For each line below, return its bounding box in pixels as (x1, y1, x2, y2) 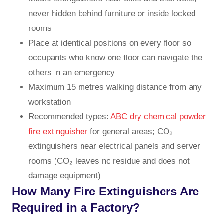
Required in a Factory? (12, 200, 140, 214)
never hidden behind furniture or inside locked (28, 8, 195, 18)
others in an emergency (28, 67, 115, 77)
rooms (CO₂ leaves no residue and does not (28, 156, 190, 165)
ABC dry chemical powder (110, 111, 206, 121)
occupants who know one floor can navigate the (28, 53, 202, 62)
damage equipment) (28, 170, 101, 180)
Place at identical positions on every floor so (28, 38, 191, 48)
